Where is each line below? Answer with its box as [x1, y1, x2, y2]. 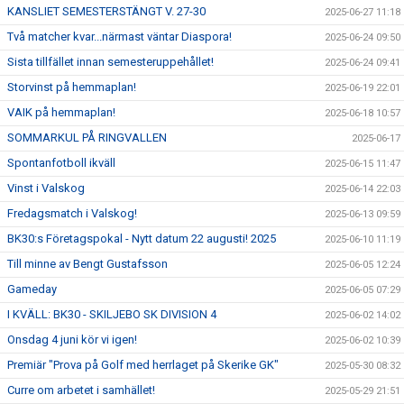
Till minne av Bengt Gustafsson [7, 257, 168, 271]
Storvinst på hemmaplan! [7, 80, 136, 94]
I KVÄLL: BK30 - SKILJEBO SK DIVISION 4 [7, 308, 216, 321]
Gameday [7, 282, 57, 296]
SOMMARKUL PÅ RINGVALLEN [7, 131, 167, 144]
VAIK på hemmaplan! [7, 106, 115, 119]
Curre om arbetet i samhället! [7, 383, 155, 397]
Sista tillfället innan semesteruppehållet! [7, 55, 214, 69]
